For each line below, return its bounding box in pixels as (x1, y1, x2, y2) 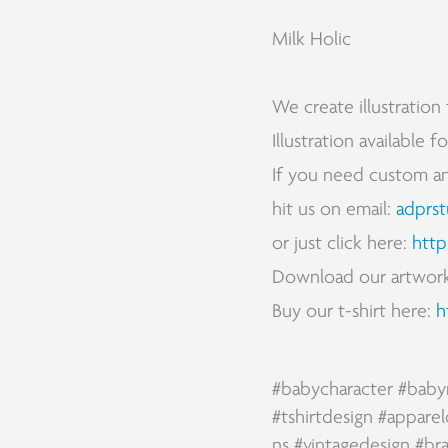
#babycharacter (271, 378, 393, 401)
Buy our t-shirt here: (271, 300, 436, 323)
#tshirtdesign (271, 406, 373, 429)
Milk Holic (271, 28, 351, 51)
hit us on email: (271, 198, 396, 221)
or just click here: (271, 232, 412, 255)
